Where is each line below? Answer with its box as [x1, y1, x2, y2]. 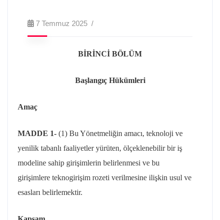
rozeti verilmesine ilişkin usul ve [90, 173, 192, 182]
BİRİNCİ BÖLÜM [78, 50, 142, 58]
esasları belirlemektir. [18, 188, 82, 196]
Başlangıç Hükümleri [75, 76, 145, 84]
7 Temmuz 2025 [36, 19, 87, 27]
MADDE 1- [18, 129, 58, 137]
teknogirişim [52, 173, 90, 182]
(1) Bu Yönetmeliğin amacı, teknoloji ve [58, 129, 183, 137]
